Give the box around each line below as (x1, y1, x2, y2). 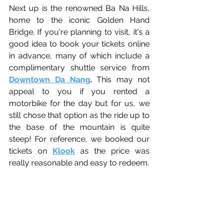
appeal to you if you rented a (9, 86, 150, 96)
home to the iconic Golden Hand (9, 15, 150, 25)
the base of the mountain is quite (9, 122, 150, 132)
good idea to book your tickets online (9, 39, 150, 49)
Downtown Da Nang (9, 74, 90, 84)
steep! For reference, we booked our (9, 134, 150, 144)
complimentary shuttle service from (9, 62, 150, 72)
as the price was (75, 146, 150, 156)
